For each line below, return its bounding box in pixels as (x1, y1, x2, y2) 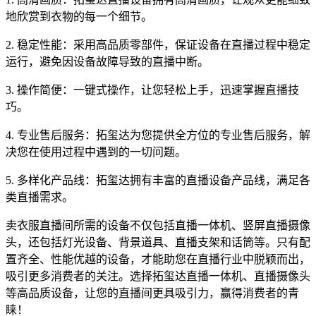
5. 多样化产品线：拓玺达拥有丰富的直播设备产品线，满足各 (6, 174, 310, 186)
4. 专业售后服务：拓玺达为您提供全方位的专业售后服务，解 (6, 129, 310, 141)
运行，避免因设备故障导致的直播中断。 (6, 56, 209, 68)
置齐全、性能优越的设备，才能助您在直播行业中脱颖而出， (6, 253, 310, 265)
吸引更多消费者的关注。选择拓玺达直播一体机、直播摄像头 (6, 270, 310, 282)
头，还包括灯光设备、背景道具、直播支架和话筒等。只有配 (6, 236, 310, 248)
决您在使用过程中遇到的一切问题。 (6, 146, 186, 158)
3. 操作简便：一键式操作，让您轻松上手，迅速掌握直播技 (6, 84, 299, 96)
